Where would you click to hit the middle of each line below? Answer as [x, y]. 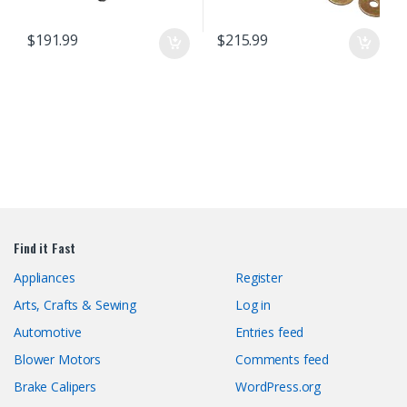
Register [259, 278]
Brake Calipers [55, 387]
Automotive [48, 333]
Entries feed [270, 333]
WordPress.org [278, 387]
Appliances [45, 278]
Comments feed [283, 360]
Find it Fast [45, 248]
